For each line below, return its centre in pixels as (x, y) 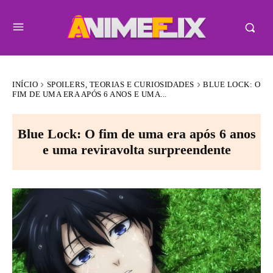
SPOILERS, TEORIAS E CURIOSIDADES (120, 84)
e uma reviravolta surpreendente (136, 150)
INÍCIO (25, 84)
